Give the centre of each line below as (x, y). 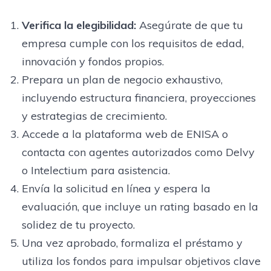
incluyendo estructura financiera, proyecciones (139, 97)
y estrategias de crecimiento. (94, 116)
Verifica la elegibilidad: (79, 25)
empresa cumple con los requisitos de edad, (132, 43)
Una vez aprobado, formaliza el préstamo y (132, 243)
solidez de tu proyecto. (78, 224)
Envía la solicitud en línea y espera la (116, 188)
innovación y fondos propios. (93, 61)
